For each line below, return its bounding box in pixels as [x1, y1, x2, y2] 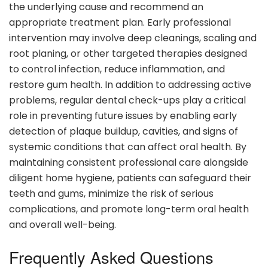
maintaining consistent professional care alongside [9, 156, 248, 170]
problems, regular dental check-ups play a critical [9, 93, 246, 108]
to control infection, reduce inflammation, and [9, 62, 225, 77]
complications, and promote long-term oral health [9, 202, 249, 217]
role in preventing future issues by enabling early [9, 109, 237, 123]
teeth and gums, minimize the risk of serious [9, 187, 214, 201]
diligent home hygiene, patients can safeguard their [9, 171, 251, 185]
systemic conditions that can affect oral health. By [9, 140, 246, 154]
